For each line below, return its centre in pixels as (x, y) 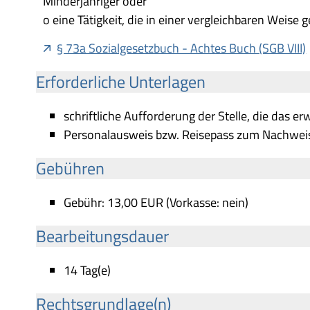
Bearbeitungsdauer (102, 236)
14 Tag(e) (87, 270)
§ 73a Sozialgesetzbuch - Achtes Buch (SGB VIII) (182, 48)
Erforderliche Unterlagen (121, 81)
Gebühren (70, 168)
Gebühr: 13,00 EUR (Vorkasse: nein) (156, 202)
